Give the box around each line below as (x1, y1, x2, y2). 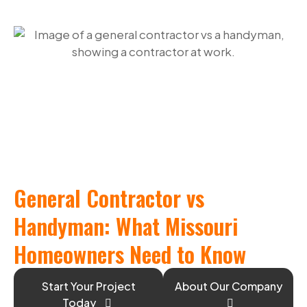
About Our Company (174, 279, 282, 293)
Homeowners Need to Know (14, 238, 246, 270)
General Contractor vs (14, 182, 204, 214)
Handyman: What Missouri (14, 210, 238, 242)
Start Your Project (41, 279, 136, 293)
